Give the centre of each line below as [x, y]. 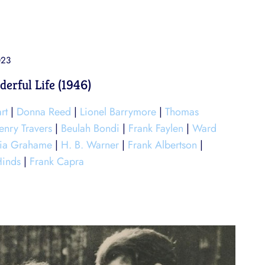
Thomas [182, 112]
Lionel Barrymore [118, 112]
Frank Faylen [156, 128]
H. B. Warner [90, 145]
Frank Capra [57, 161]
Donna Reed [44, 112]
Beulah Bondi [90, 128]
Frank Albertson [162, 145]
